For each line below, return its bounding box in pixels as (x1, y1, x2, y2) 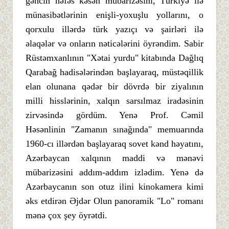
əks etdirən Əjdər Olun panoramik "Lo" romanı (26, 195, 203, 206)
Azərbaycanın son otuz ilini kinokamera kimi (26, 181, 203, 192)
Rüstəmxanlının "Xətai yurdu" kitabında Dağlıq (26, 52, 203, 63)
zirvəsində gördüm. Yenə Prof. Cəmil (26, 109, 203, 120)
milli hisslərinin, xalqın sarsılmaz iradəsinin (26, 95, 203, 106)
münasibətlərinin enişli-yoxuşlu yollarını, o (26, 9, 203, 20)
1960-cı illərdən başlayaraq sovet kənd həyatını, (26, 138, 203, 149)
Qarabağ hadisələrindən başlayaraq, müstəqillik (26, 66, 203, 77)
